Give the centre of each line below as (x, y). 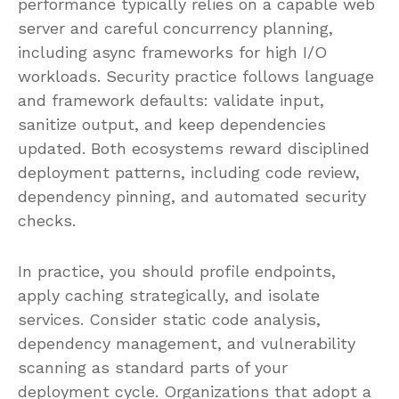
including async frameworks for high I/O (172, 52)
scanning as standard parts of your (153, 367)
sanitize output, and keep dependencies (172, 124)
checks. (47, 220)
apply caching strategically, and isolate (169, 295)
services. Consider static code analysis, (169, 319)
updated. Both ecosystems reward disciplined (194, 148)
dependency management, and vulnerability (187, 343)
